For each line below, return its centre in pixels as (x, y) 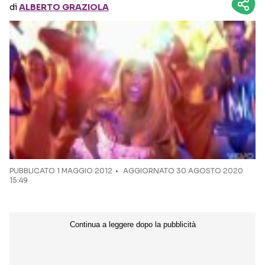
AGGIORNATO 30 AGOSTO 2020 (182, 171)
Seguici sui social (135, 27)
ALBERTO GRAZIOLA (64, 7)
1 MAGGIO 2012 (85, 171)
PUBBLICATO (33, 171)
